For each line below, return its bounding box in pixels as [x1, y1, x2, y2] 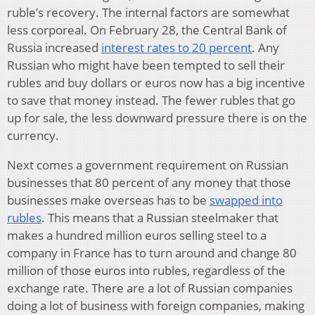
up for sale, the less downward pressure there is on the [7, 110, 307, 126]
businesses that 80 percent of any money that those [7, 174, 291, 191]
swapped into [210, 192, 283, 208]
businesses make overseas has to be [7, 192, 210, 208]
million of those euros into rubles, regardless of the [7, 262, 285, 278]
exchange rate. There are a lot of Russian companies [7, 280, 292, 296]
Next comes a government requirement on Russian [7, 157, 288, 173]
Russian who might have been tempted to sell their [7, 57, 285, 73]
